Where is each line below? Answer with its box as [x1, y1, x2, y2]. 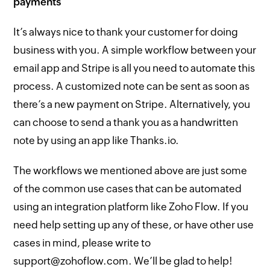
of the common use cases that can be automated [13, 182, 242, 195]
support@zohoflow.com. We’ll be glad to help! [13, 254, 233, 267]
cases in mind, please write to [13, 236, 151, 249]
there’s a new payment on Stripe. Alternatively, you [13, 98, 251, 110]
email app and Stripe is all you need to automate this [13, 61, 256, 74]
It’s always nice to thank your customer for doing [13, 25, 239, 38]
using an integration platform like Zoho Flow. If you [13, 200, 249, 213]
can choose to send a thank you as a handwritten [13, 116, 239, 128]
